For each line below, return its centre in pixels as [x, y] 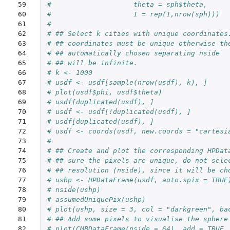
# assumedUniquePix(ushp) [96, 200]
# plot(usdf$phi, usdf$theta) [104, 92]
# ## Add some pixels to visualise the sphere [137, 219]
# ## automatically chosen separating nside [133, 53]
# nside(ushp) [74, 190]
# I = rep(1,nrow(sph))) [133, 14]
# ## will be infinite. [92, 63]
